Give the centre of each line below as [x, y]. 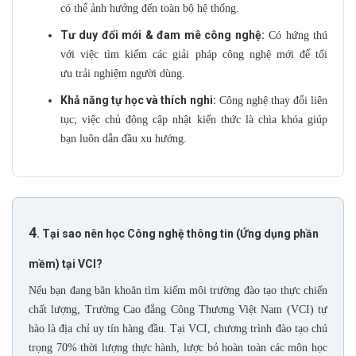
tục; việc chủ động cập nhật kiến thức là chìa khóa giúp [194, 120]
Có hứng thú [296, 36]
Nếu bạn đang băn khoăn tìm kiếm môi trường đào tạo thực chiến [178, 291]
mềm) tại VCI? [66, 264]
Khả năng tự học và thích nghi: [138, 101]
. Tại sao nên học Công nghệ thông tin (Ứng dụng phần [178, 234]
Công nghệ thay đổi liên [272, 101]
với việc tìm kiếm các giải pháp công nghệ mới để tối [194, 55]
